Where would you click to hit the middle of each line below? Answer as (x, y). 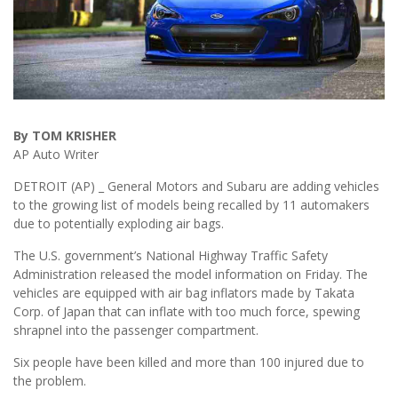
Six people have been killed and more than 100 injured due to (189, 362)
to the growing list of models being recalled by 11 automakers (191, 205)
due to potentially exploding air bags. (119, 224)
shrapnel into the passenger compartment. (136, 330)
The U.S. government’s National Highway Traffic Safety (171, 256)
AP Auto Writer (56, 155)
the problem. (50, 381)
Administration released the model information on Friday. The (191, 275)
